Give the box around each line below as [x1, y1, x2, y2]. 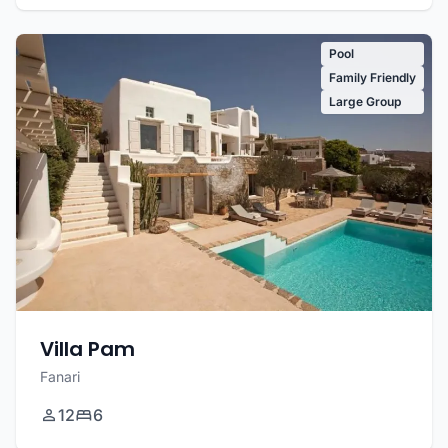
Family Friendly [329, 69, 416, 85]
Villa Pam [40, 335, 135, 364]
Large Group [329, 93, 401, 109]
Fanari [40, 368, 80, 386]
